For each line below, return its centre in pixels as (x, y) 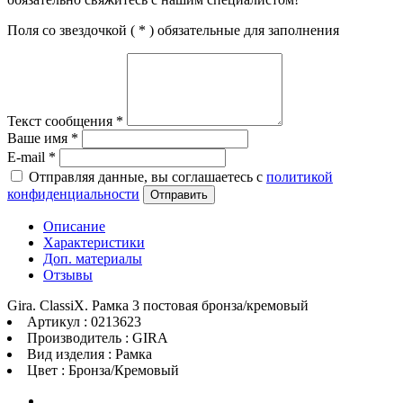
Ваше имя (39, 138)
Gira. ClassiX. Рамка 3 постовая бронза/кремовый (158, 305)
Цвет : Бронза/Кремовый (103, 370)
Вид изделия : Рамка (90, 354)
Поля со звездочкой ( (73, 30)
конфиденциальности (73, 193)
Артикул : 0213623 (84, 321)
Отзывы (68, 274)
